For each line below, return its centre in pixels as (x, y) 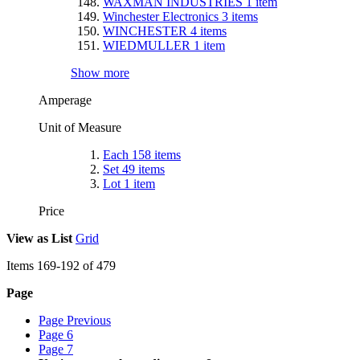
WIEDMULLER (148, 45)
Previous (89, 320)
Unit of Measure (82, 127)
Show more (100, 72)
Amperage (67, 100)
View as (27, 238)
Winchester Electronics (162, 16)
